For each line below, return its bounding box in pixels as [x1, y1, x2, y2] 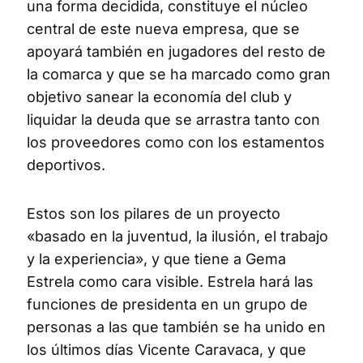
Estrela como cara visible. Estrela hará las [27, 273, 314, 291]
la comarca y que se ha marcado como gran [27, 66, 331, 83]
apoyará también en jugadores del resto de [27, 43, 326, 61]
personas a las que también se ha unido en [27, 318, 326, 336]
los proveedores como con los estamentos [27, 134, 325, 152]
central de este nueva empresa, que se [27, 20, 300, 38]
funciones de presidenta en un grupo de [27, 296, 308, 314]
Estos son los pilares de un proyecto [27, 205, 280, 223]
